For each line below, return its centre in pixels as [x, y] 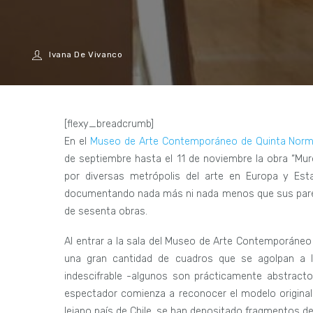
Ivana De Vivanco [86, 55]
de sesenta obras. [106, 211]
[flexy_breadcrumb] [109, 124]
